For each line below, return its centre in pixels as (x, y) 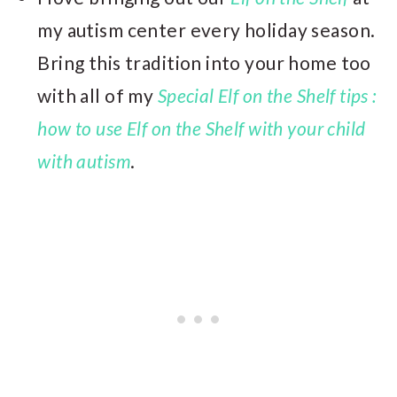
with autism (84, 160)
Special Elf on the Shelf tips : (267, 95)
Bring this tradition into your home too (204, 62)
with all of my (97, 95)
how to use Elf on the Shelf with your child (202, 128)
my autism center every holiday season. (206, 29)
